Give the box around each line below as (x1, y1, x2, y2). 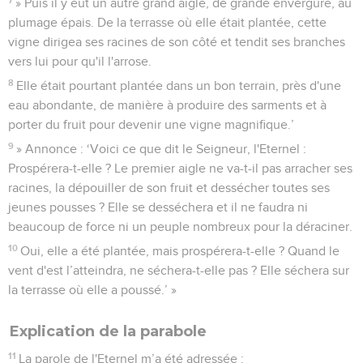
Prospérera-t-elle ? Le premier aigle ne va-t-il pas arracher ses (8, 161, 352, 175)
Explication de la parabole (10, 322, 207, 340)
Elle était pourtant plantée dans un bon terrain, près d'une (16, 79, 342, 92)
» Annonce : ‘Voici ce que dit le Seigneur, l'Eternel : (16, 142, 307, 156)
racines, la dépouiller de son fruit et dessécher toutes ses (8, 181, 330, 194)
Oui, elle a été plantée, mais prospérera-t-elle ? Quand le (20, 244, 340, 258)
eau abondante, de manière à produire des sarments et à (8, 98, 327, 112)
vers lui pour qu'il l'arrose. (8, 54, 152, 68)
